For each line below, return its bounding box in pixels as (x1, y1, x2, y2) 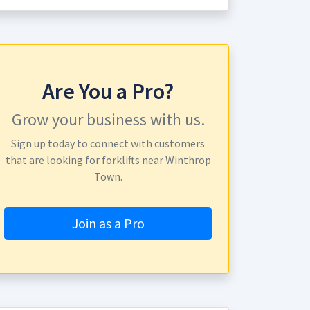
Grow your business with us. (11, 109, 205, 130)
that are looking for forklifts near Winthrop (5, 153, 211, 167)
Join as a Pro (71, 215, 145, 232)
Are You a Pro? (42, 77, 174, 105)
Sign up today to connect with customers (11, 136, 205, 150)
